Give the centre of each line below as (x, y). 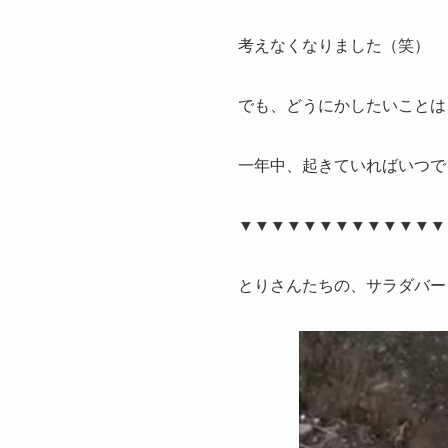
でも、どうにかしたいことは (342, 104)
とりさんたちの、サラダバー (342, 284)
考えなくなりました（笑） (334, 44)
